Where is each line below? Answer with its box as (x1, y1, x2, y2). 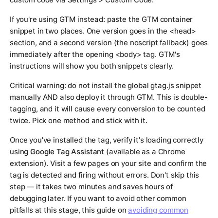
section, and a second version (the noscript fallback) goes (10, 38, 208, 48)
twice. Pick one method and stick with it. (10, 116, 147, 126)
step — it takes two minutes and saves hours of (10, 182, 173, 192)
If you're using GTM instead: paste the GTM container (10, 15, 193, 24)
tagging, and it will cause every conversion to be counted (10, 104, 205, 114)
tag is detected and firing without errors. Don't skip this (10, 170, 200, 180)
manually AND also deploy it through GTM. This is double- (10, 92, 208, 102)
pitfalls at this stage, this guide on (10, 205, 128, 215)
